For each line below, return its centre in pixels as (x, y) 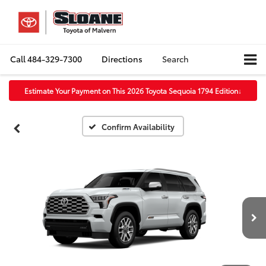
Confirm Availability (138, 127)
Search (175, 59)
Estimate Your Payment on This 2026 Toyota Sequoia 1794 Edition (131, 91)
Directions (122, 59)
